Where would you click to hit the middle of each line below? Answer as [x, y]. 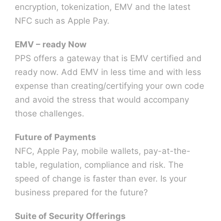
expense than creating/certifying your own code [110, 86]
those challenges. [50, 113]
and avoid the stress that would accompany [102, 100]
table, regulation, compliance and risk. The [99, 165]
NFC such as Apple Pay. [62, 21]
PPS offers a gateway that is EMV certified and [108, 58]
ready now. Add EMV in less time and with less [108, 72]
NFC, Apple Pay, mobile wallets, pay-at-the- [103, 151]
